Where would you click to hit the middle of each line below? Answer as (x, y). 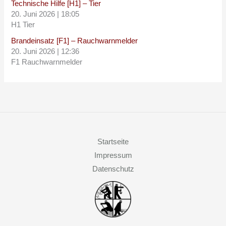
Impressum (113, 155)
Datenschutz (113, 169)
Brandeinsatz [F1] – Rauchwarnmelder (75, 41)
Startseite (113, 142)
